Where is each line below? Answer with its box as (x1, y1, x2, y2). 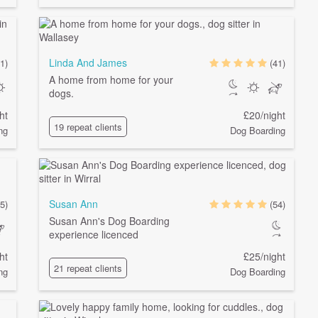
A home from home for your (48, 72, 173, 87)
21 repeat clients (53, 261, 122, 275)
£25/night (243, 249, 285, 263)
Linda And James (48, 55, 127, 70)
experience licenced (48, 227, 138, 242)
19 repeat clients (53, 119, 122, 133)
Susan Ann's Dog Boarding (48, 214, 170, 229)
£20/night (243, 107, 285, 122)
